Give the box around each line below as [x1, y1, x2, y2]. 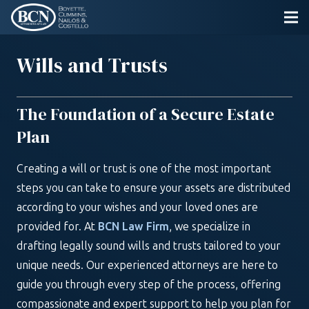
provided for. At [17, 220, 98, 233]
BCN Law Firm [98, 220, 169, 233]
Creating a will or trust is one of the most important [17, 162, 271, 175]
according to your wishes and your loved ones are [17, 201, 258, 214]
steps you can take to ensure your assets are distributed [17, 181, 290, 195]
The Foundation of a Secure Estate [17, 103, 275, 126]
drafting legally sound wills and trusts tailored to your [17, 239, 281, 252]
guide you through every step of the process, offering [17, 278, 281, 291]
